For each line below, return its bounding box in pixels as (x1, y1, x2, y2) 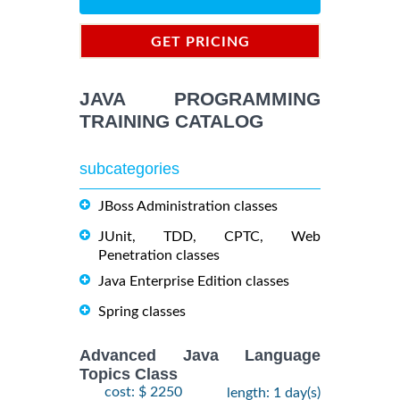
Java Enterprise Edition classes (98, 274, 289, 289)
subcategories (79, 160, 179, 179)
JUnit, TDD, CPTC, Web (98, 229, 321, 245)
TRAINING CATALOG (79, 111, 263, 132)
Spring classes (98, 304, 186, 319)
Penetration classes (98, 248, 220, 263)
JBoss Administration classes (98, 199, 278, 214)
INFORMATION (144, 69, 256, 84)
